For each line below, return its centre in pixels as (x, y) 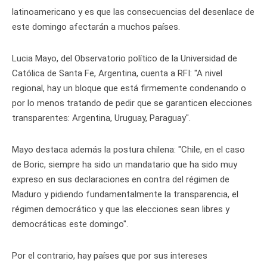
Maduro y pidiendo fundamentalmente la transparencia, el (125, 195)
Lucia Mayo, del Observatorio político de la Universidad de (125, 59)
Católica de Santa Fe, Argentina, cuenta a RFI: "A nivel (117, 74)
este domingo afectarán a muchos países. (96, 27)
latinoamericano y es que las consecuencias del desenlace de (133, 12)
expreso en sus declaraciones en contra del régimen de (121, 180)
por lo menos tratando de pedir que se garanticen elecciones (132, 103)
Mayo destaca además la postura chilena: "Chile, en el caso (128, 150)
